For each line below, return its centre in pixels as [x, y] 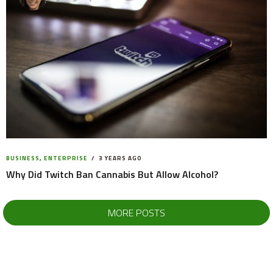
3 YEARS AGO [119, 158]
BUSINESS [23, 158]
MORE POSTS [136, 212]
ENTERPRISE [66, 158]
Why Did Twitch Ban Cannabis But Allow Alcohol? [112, 174]
